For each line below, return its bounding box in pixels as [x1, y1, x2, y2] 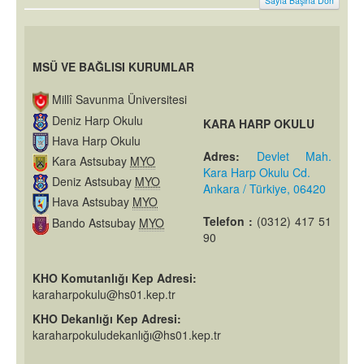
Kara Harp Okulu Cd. [203, 163, 310, 180]
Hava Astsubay [49, 193, 132, 210]
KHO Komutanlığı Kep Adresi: [32, 269, 197, 286]
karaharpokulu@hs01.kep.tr [32, 285, 175, 302]
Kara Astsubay [49, 152, 130, 169]
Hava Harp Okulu [49, 132, 141, 149]
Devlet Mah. [256, 147, 331, 164]
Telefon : [203, 212, 253, 229]
